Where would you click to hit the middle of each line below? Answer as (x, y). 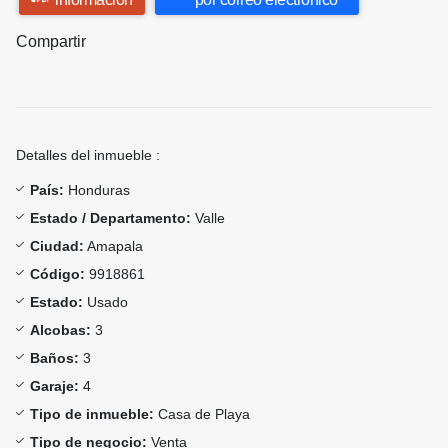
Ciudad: (57, 246)
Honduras (97, 190)
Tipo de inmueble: (92, 414)
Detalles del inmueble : (88, 155)
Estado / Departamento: (110, 218)
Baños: (54, 358)
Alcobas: (60, 330)
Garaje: (54, 386)
